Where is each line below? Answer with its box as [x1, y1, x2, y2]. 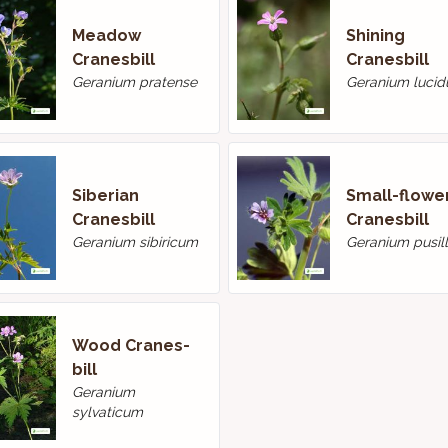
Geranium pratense [71, 74, 197, 90]
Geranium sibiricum [71, 234, 198, 250]
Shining [345, 26, 405, 45]
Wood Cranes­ [71, 336, 190, 355]
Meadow [71, 26, 141, 45]
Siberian [71, 186, 139, 205]
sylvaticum [71, 404, 143, 420]
